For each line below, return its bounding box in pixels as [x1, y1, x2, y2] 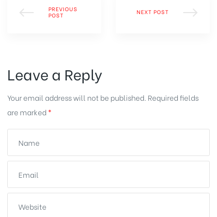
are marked [7, 106, 48, 117]
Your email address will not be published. [7, 92, 146, 103]
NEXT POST [137, 8, 169, 16]
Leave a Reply [7, 62, 102, 84]
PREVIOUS [48, 4, 77, 13]
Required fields [148, 92, 199, 103]
